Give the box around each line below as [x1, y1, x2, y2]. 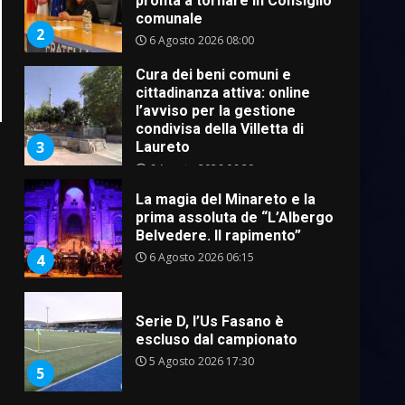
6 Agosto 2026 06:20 [146, 160, 254, 176]
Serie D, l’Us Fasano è [135, 313, 284, 331]
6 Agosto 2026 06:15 [146, 250, 254, 266]
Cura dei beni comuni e [135, 65, 291, 83]
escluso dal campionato [135, 331, 297, 349]
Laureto [135, 137, 190, 155]
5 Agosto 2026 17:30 [146, 353, 254, 370]
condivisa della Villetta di [135, 119, 304, 137]
